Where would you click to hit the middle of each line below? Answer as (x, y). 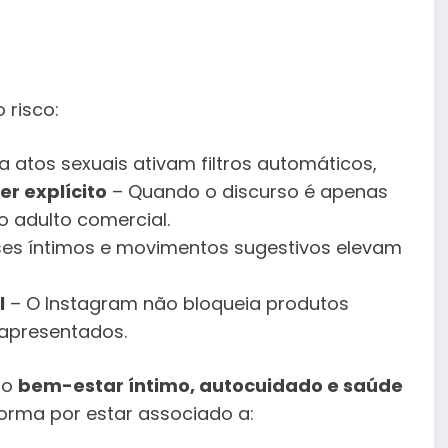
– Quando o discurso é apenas (247, 192)
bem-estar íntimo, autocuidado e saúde (210, 385)
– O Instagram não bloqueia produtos (177, 304)
